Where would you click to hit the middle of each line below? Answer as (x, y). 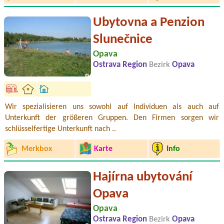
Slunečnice (123, 40)
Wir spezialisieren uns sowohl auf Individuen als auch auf (112, 107)
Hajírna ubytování (143, 177)
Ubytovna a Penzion (149, 23)
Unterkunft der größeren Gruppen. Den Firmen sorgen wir (112, 118)
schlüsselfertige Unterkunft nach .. (60, 129)
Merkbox (36, 149)
